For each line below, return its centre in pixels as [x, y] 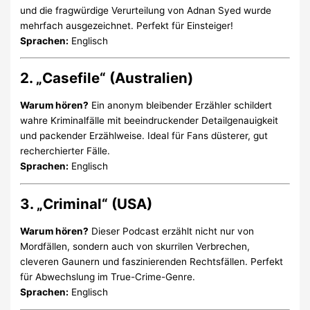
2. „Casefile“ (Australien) [107, 78]
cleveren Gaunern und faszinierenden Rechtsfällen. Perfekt [152, 262]
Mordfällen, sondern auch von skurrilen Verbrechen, [135, 247]
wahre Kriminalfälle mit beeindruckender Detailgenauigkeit [149, 121]
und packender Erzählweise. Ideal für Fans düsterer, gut [144, 136]
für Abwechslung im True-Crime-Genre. [108, 277]
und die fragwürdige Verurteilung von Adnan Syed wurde [146, 10]
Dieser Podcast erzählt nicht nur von [172, 231]
